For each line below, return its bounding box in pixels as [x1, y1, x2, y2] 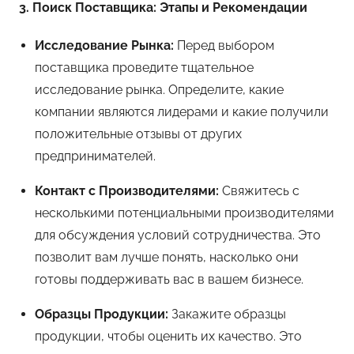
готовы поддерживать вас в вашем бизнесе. [35, 271, 303, 287]
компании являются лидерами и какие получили [35, 104, 329, 119]
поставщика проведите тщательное [35, 59, 254, 75]
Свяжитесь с [219, 183, 299, 198]
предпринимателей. [35, 148, 156, 164]
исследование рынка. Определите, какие [35, 81, 284, 97]
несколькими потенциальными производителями [35, 205, 334, 220]
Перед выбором [174, 37, 274, 53]
